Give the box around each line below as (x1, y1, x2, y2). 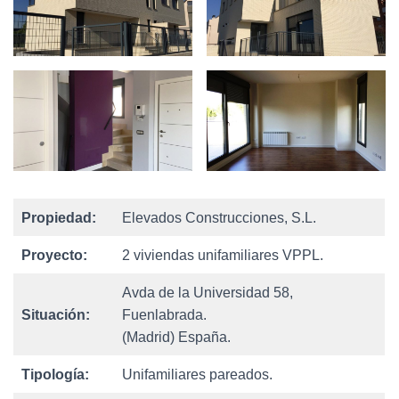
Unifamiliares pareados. (122, 367, 273, 383)
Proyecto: (21, 248, 87, 264)
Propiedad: (21, 210, 96, 226)
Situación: (21, 307, 90, 323)
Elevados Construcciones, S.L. (122, 210, 316, 226)
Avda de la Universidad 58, (122, 285, 293, 301)
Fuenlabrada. (122, 307, 207, 323)
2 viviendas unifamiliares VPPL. (122, 248, 323, 264)
